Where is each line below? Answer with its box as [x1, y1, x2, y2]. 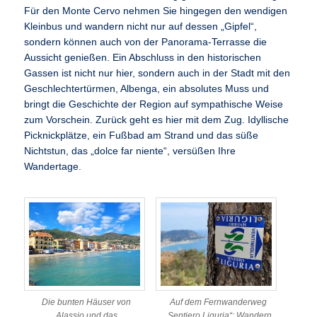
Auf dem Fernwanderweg [169, 297, 267, 308]
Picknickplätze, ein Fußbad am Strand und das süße [24, 130, 259, 142]
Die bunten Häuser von [42, 297, 132, 308]
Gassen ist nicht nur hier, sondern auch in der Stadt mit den [24, 68, 291, 79]
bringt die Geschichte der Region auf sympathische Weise [24, 99, 284, 110]
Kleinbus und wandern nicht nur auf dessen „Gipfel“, [24, 21, 258, 33]
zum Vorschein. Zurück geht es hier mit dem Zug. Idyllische [24, 115, 289, 126]
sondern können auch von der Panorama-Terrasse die [24, 37, 267, 48]
